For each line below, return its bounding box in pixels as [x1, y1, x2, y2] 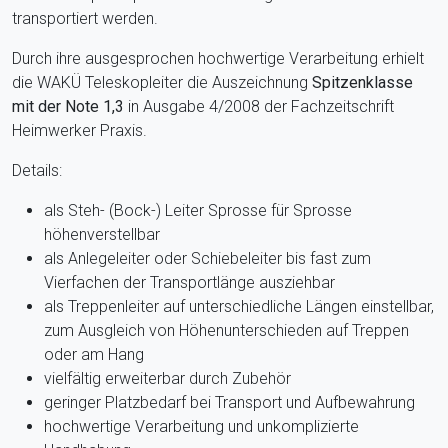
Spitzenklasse [312, 72, 413, 92]
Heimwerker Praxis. [12, 120, 147, 140]
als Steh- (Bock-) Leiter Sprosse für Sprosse [44, 200, 352, 220]
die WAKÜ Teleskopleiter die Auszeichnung [12, 72, 312, 92]
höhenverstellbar [44, 224, 160, 244]
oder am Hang [44, 344, 144, 364]
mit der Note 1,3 [12, 96, 124, 116]
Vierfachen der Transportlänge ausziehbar [44, 272, 335, 292]
